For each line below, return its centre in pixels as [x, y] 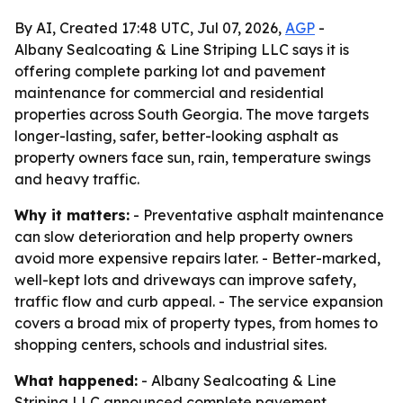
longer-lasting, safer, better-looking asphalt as [176, 136]
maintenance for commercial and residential [169, 93]
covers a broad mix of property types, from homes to [196, 323]
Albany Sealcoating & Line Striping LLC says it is [182, 49]
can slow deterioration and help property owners [184, 237]
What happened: [76, 381]
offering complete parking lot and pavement [170, 71]
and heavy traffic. [77, 179]
